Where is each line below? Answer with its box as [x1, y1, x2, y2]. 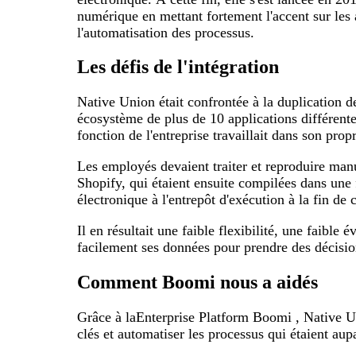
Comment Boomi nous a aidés [77, 272, 319, 293]
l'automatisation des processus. [77, 24, 255, 41]
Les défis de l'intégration [77, 56, 280, 78]
